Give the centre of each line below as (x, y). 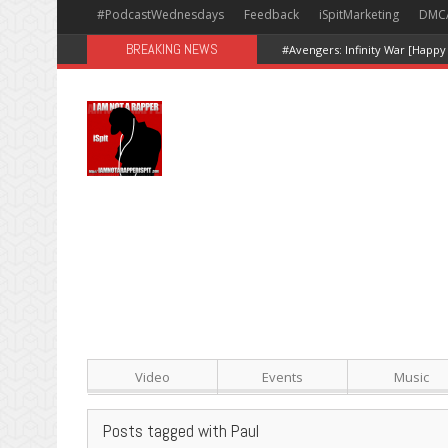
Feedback (271, 14)
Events (282, 377)
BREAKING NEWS (172, 49)
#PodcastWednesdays (160, 14)
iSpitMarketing (359, 14)
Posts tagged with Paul (181, 431)
